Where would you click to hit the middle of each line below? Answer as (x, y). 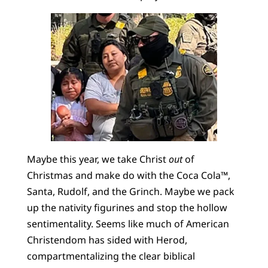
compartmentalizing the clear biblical (111, 256)
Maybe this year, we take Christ (98, 159)
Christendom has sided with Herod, (107, 240)
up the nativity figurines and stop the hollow (127, 207)
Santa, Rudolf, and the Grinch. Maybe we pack (130, 191)
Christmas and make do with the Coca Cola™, (128, 175)
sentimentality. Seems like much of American (128, 223)
